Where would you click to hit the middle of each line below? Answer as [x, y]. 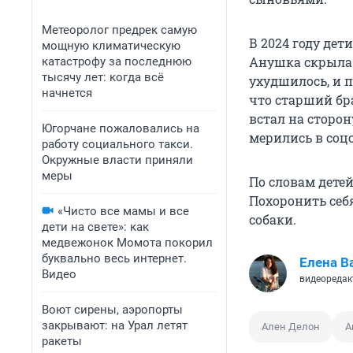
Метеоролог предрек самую [119, 30]
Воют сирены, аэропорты [112, 310]
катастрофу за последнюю [117, 61]
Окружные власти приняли [117, 160]
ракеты [62, 341]
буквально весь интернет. [114, 258]
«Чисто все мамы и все [123, 211]
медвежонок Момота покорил [127, 243]
